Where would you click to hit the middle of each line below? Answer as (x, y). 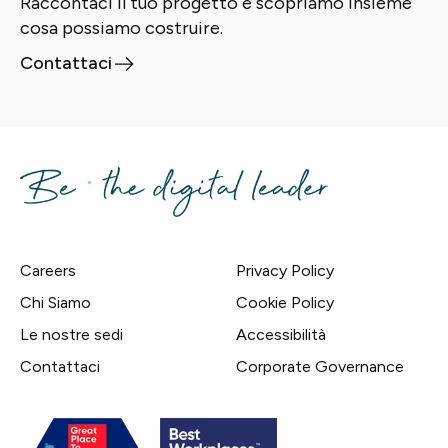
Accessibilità (281, 334)
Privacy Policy (285, 270)
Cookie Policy (285, 302)
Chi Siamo (55, 302)
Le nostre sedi (71, 334)
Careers (48, 270)
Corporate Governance (320, 366)
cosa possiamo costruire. (121, 27)
